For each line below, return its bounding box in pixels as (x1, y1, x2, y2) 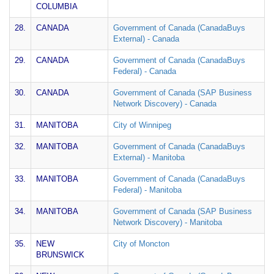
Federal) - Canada (113, 67, 176, 76)
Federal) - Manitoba (113, 185, 182, 194)
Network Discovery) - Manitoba (113, 218, 222, 227)
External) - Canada (113, 34, 179, 43)
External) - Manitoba (113, 153, 185, 162)
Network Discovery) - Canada (113, 99, 217, 108)
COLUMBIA (36, 2, 78, 11)
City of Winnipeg (113, 120, 171, 130)
